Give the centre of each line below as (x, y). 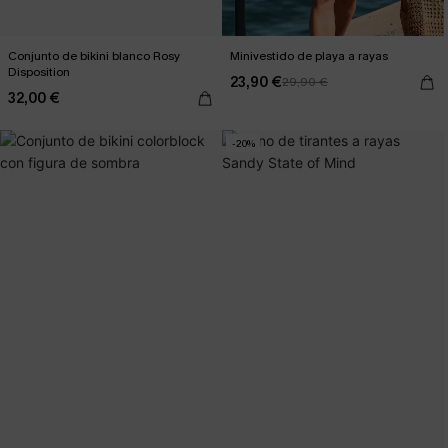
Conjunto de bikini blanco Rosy (94, 56)
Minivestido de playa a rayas (309, 56)
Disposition (39, 72)
